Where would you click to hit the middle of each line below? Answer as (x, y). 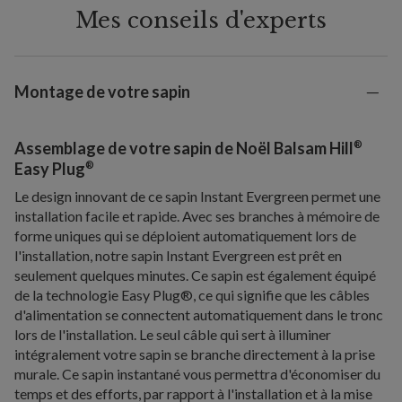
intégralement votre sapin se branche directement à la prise (195, 354)
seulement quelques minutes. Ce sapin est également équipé (195, 275)
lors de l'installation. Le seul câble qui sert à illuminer (173, 335)
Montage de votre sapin (102, 92)
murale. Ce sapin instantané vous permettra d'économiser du (197, 374)
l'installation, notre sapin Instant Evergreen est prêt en (178, 256)
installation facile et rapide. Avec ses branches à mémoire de (197, 216)
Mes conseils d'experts (201, 21)
